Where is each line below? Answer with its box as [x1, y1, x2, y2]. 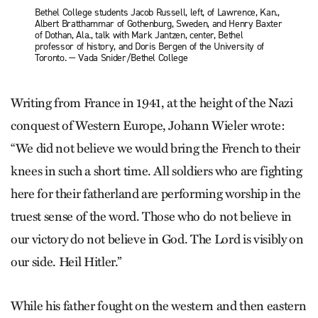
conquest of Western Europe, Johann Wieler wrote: [11, 117, 285, 133]
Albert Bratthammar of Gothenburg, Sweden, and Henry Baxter [35, 17, 283, 31]
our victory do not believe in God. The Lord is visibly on [11, 231, 304, 247]
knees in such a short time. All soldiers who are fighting [11, 163, 302, 179]
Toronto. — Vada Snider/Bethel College [35, 51, 188, 65]
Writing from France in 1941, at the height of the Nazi [11, 94, 293, 111]
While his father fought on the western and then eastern [11, 297, 307, 314]
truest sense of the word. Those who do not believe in [11, 208, 292, 224]
